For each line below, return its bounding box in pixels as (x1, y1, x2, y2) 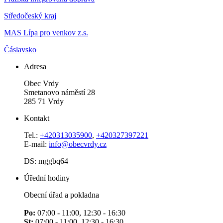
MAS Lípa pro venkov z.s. (4, 28, 88, 37)
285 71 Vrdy (24, 97, 64, 106)
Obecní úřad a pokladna (24, 191, 99, 200)
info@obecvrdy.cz (49, 140, 107, 149)
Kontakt (24, 114, 49, 123)
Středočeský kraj (4, 11, 56, 20)
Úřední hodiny (24, 174, 70, 183)
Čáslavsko (4, 45, 36, 54)
